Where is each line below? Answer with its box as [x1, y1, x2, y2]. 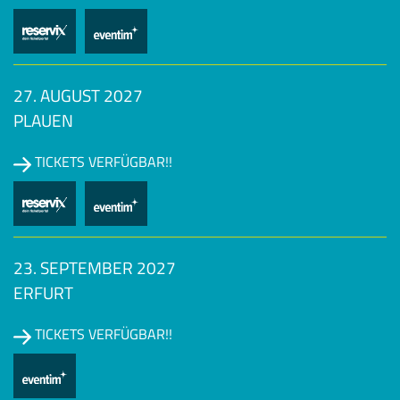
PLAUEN [13, 107, 73, 134]
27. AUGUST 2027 [13, 82, 143, 109]
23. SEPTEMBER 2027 [13, 254, 176, 281]
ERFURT [13, 279, 73, 306]
